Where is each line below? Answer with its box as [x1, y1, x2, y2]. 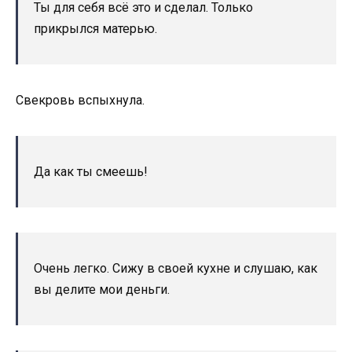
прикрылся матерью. [34, 20, 157, 36]
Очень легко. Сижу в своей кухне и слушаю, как [34, 260, 317, 276]
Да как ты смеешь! [34, 163, 148, 179]
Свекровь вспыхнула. [16, 92, 145, 108]
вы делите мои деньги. [34, 281, 170, 297]
